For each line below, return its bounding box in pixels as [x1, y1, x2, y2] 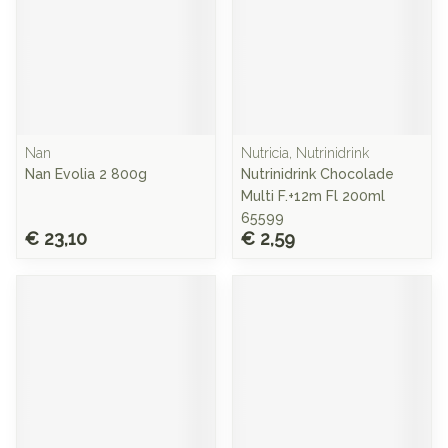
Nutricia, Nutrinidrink [241, 145, 369, 161]
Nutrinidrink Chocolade [241, 166, 394, 182]
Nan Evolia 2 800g [25, 166, 147, 182]
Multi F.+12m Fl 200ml [241, 188, 385, 204]
